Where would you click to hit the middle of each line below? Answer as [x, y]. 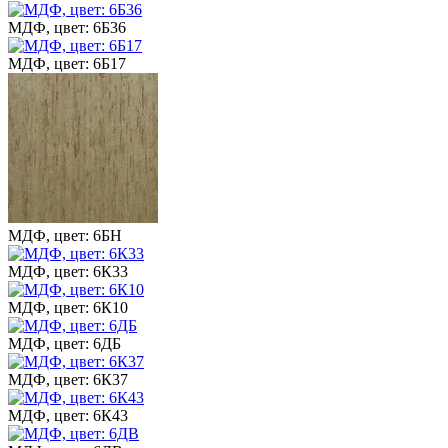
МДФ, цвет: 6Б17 [67, 63]
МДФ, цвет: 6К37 [68, 379]
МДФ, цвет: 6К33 [68, 271]
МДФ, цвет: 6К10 [68, 307]
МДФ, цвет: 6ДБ [64, 343]
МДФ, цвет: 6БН [65, 235]
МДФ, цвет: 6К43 [68, 415]
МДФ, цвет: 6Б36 [67, 27]
